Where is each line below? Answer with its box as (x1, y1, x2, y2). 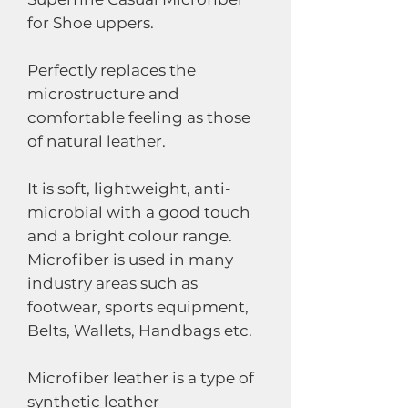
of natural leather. (27, 132, 166, 150)
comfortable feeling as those (27, 108, 250, 127)
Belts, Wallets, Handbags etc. (27, 321, 252, 340)
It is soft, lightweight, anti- (27, 179, 231, 198)
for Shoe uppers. (27, 14, 154, 32)
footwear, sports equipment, (27, 298, 249, 316)
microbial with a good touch (27, 203, 250, 221)
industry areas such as (27, 274, 198, 292)
